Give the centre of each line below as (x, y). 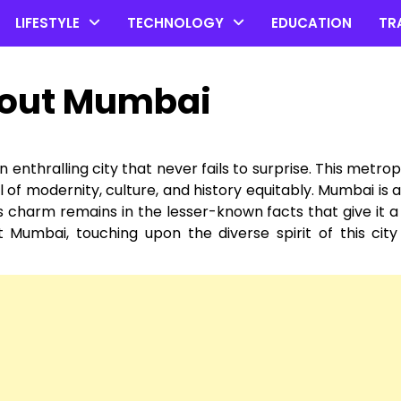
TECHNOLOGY (175, 23)
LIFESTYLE (47, 23)
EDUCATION (311, 23)
